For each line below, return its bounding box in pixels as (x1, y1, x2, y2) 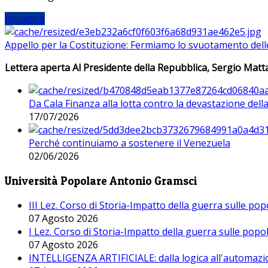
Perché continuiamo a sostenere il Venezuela (29, 136, 230, 150)
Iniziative (5, 12, 45, 26)
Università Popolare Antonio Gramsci (5, 173, 197, 188)
